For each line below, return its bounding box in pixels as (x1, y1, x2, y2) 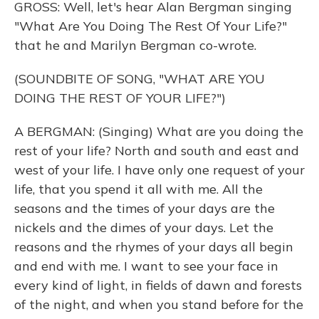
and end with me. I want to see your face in (14, 258, 278, 274)
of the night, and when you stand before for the (14, 296, 303, 313)
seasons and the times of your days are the (14, 200, 275, 216)
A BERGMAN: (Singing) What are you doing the (14, 123, 303, 140)
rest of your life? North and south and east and (14, 142, 299, 159)
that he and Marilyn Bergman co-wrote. (14, 37, 256, 53)
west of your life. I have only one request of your (14, 162, 305, 178)
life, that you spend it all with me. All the (14, 181, 263, 197)
